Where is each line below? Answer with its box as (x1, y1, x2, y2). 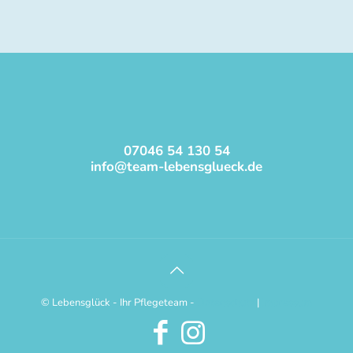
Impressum (262, 295, 312, 310)
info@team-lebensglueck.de (91, 157, 262, 176)
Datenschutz (197, 295, 255, 310)
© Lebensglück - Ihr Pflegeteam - (41, 295, 197, 310)
